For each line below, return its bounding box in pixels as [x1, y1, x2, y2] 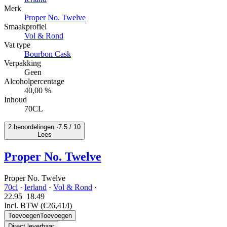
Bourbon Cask [24, 50, 71, 59]
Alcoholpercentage [4, 77, 64, 86]
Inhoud [4, 95, 27, 104]
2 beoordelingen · [8, 123, 58, 131]
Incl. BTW [4, 201, 41, 210]
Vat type [4, 41, 30, 50]
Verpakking [4, 59, 41, 68]
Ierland [24, 183, 47, 192]
